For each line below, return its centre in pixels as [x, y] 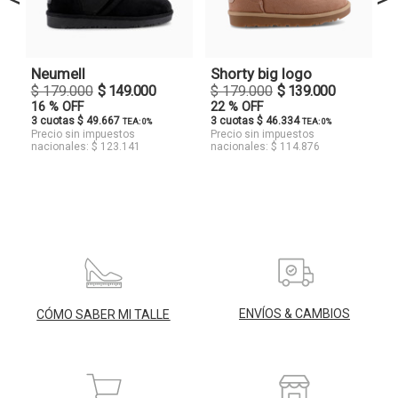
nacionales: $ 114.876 [265, 146]
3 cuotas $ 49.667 [76, 120]
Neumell [58, 73]
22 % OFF [236, 107]
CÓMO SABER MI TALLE [103, 314]
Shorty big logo [261, 73]
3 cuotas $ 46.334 [256, 120]
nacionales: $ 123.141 [85, 146]
